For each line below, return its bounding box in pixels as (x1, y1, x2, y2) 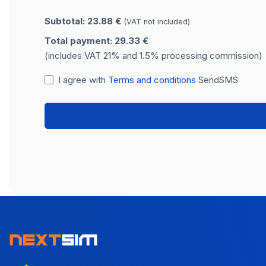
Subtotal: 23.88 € (45, 15, 123, 27)
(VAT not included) (123, 17, 190, 26)
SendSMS (195, 74, 238, 85)
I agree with (58, 74, 108, 85)
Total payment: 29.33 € (45, 34, 148, 46)
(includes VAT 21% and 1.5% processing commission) (45, 49, 262, 61)
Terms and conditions (107, 74, 196, 85)
